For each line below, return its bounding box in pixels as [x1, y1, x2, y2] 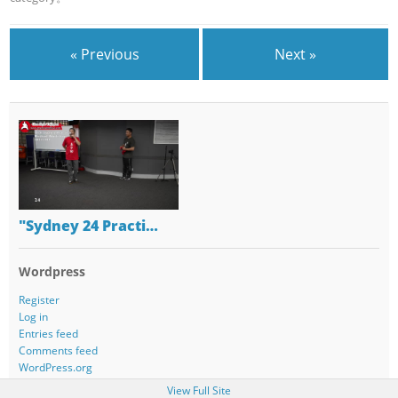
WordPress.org [18, 359, 92, 375]
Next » [275, 44, 317, 65]
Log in [18, 308, 48, 324]
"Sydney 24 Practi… [18, 216, 158, 236]
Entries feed [18, 325, 78, 341]
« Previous [69, 44, 139, 65]
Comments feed [18, 342, 98, 358]
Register [18, 291, 60, 307]
